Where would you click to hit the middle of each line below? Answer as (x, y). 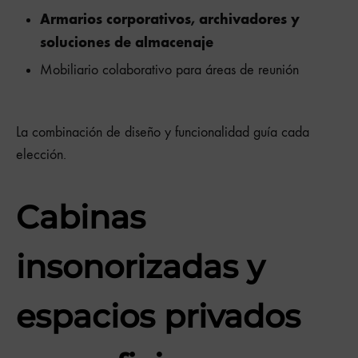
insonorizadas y (140, 266)
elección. (41, 154)
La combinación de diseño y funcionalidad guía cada (163, 132)
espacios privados (158, 316)
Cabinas (81, 217)
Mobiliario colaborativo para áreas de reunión (169, 70)
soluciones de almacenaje (127, 42)
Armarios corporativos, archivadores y (170, 19)
